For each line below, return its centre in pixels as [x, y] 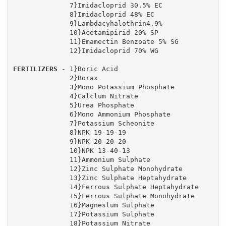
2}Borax [41, 78]
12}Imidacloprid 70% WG [41, 50]
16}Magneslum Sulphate [41, 205]
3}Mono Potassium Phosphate [41, 87]
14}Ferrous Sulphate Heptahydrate [41, 187]
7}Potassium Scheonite [41, 123]
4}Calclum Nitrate [41, 96]
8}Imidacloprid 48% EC [41, 14]
